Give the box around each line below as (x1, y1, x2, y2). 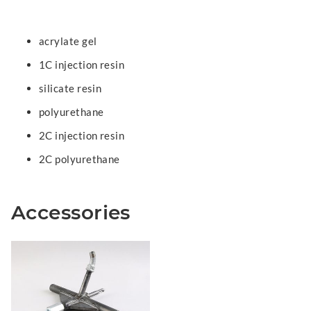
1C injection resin (39, 58, 125, 71)
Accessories (11, 201, 131, 224)
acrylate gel (39, 35, 97, 47)
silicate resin (39, 82, 102, 94)
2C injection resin (39, 129, 125, 142)
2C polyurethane (39, 153, 120, 165)
